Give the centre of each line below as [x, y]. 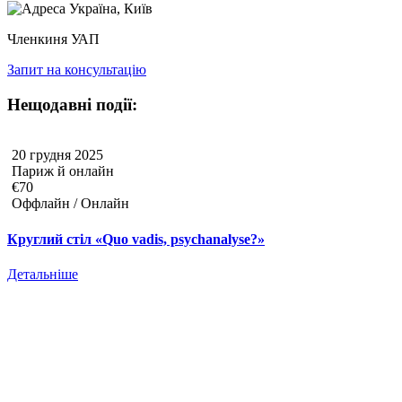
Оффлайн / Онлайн [70, 204]
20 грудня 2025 [57, 155]
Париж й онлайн [63, 171]
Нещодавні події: [72, 104]
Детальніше [43, 274]
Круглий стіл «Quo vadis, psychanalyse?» [136, 239]
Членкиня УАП [53, 39]
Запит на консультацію [77, 69]
